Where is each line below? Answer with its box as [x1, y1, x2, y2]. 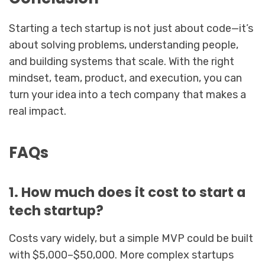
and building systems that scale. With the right [9, 55, 234, 69]
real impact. [9, 105, 66, 118]
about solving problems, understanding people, [9, 38, 238, 52]
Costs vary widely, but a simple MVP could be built [9, 231, 253, 245]
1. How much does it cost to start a [9, 182, 245, 202]
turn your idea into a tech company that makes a [9, 88, 246, 102]
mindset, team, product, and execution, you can [9, 72, 242, 85]
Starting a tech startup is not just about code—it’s [9, 22, 253, 35]
